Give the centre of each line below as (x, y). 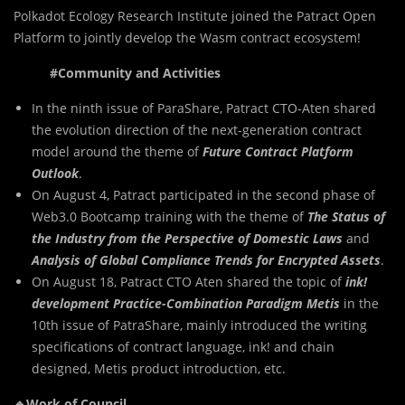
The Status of (346, 216)
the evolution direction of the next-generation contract (197, 129)
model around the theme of (117, 151)
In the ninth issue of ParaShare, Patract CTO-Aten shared (204, 108)
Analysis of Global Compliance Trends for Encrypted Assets (206, 259)
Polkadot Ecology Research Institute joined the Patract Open (195, 15)
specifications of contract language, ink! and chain (183, 346)
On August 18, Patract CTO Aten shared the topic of (188, 281)
